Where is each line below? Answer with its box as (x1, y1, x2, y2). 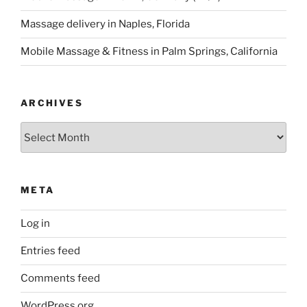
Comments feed (21, 272, 100, 285)
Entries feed (21, 245, 80, 258)
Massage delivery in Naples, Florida (21, 18, 190, 31)
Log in (21, 217, 50, 230)
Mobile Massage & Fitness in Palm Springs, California (21, 45, 278, 58)
